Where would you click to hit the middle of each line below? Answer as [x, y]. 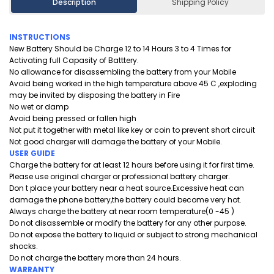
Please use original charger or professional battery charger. [120, 176]
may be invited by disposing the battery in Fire [94, 95]
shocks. [24, 246]
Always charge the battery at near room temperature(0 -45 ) [122, 211]
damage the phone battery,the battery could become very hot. [125, 200]
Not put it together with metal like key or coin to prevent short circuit [132, 130]
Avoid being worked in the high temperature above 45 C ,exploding [133, 83]
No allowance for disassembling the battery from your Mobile [123, 72]
